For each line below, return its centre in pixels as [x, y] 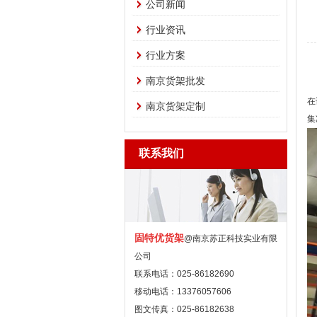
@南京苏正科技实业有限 [231, 238]
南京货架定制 [175, 106]
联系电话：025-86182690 [184, 274]
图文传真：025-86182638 [184, 309]
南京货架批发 [175, 81]
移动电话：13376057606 [183, 292]
